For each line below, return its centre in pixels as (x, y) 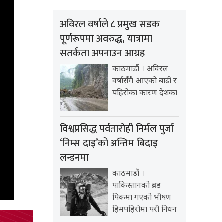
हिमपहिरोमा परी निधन (145, 210)
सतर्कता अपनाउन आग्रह (103, 53)
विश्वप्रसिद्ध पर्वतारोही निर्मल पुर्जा (117, 129)
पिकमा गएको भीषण (142, 198)
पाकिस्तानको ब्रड (137, 186)
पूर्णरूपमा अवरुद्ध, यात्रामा (106, 39)
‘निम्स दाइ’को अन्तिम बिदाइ (109, 143)
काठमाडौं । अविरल (140, 70)
